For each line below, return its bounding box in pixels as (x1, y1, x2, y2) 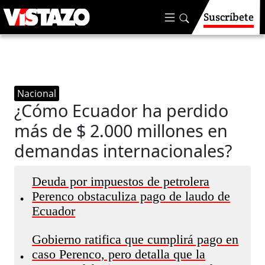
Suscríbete (203, 10, 254, 24)
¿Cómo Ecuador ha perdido (14, 99, 229, 122)
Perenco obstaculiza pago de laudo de (32, 189, 231, 203)
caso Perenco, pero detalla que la (32, 247, 206, 261)
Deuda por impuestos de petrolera (32, 174, 210, 189)
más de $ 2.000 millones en (14, 119, 228, 142)
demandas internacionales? (14, 139, 232, 162)
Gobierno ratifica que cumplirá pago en (32, 232, 239, 247)
